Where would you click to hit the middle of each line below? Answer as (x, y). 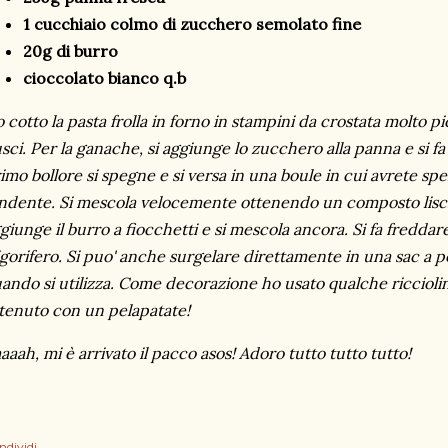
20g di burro (70, 51)
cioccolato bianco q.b (104, 78)
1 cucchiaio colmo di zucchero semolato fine (192, 24)
